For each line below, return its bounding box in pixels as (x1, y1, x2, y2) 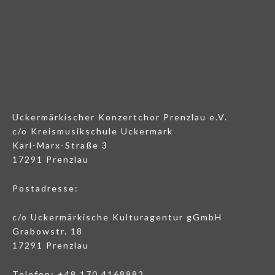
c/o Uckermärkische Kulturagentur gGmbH (12, 212, 222, 223)
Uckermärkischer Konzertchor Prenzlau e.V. (12, 112, 228, 123)
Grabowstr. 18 (12, 226, 83, 237)
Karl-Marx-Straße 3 (12, 140, 108, 151)
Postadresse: (12, 183, 79, 194)
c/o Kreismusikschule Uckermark (12, 126, 173, 137)
